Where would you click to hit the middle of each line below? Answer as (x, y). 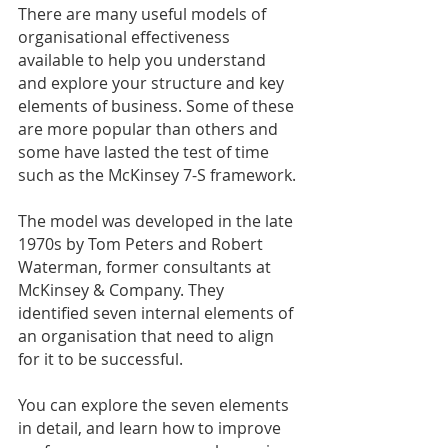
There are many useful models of (144, 13)
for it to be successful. (100, 358)
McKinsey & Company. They (123, 289)
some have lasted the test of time (145, 151)
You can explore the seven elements (155, 404)
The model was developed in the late (157, 220)
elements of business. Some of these (158, 105)
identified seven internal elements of (157, 312)
